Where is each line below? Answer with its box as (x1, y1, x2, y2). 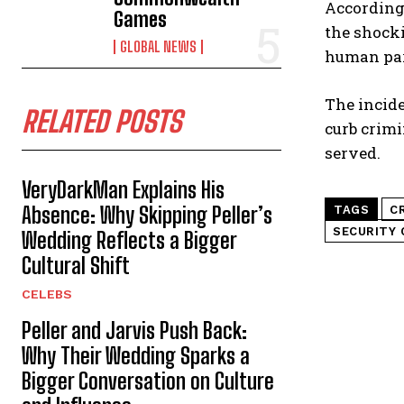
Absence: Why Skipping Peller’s (22, 202, 272, 228)
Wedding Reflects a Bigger (22, 227, 236, 253)
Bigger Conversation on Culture (22, 368, 274, 394)
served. (325, 142, 381, 163)
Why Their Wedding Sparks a (22, 343, 250, 369)
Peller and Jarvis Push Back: (22, 317, 247, 344)
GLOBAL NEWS (120, 38, 197, 55)
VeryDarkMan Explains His (22, 177, 225, 203)
